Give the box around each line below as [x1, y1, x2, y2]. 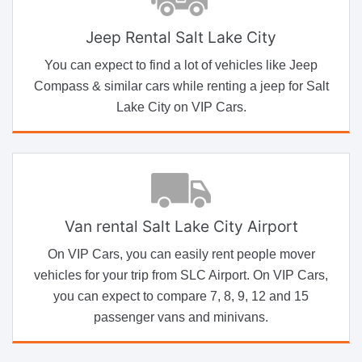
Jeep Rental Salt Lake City [86, 27, 276, 47]
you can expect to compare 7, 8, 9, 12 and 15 [53, 288, 309, 303]
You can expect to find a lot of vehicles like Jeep [44, 57, 318, 72]
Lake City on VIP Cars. [116, 99, 246, 114]
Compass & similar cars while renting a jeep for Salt [33, 78, 329, 93]
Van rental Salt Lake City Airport [64, 216, 298, 236]
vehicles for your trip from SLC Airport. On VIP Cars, [34, 267, 328, 282]
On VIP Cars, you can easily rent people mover [47, 246, 315, 261]
